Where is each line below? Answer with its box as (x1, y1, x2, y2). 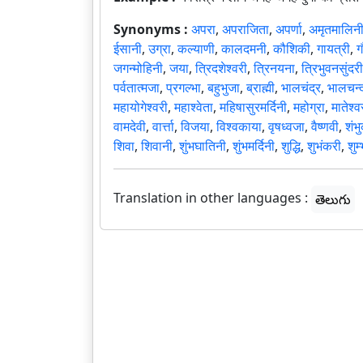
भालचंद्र (281, 79, 321, 97)
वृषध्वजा (268, 117, 305, 136)
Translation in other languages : (113, 189, 308, 207)
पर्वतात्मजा (113, 79, 160, 97)
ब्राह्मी (246, 79, 275, 97)
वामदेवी (113, 117, 146, 136)
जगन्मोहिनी (113, 59, 163, 78)
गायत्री (317, 40, 350, 58)
